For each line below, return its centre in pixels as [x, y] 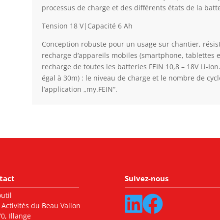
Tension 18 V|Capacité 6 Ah [87, 26]
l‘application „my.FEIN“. [79, 89]
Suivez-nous [146, 179]
